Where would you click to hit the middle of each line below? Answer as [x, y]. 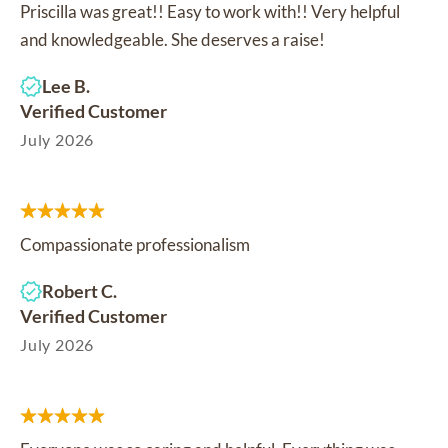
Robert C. [79, 290]
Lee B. [66, 85]
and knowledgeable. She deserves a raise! [172, 39]
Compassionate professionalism [135, 244]
